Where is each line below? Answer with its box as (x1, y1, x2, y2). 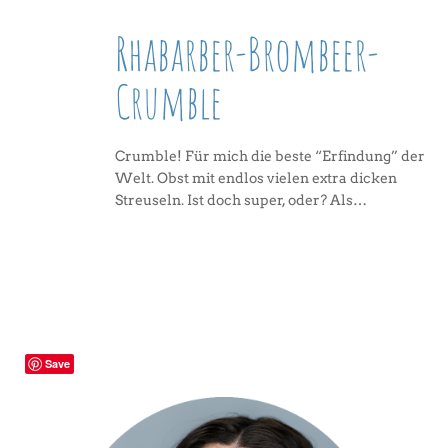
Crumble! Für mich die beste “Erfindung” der (115, 148, 425, 165)
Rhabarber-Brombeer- (115, 24, 379, 83)
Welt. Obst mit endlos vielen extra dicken (115, 170, 397, 187)
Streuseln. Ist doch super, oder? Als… (115, 192, 367, 209)
